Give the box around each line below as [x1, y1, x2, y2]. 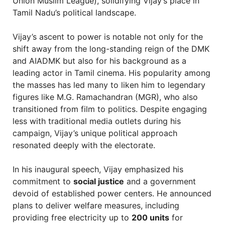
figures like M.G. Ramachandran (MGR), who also [13, 92, 198, 102]
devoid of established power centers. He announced [13, 188, 211, 198]
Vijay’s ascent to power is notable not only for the [13, 32, 203, 42]
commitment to [13, 176, 73, 186]
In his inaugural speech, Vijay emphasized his [13, 164, 183, 174]
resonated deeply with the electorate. [13, 140, 155, 150]
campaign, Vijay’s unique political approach [13, 128, 177, 138]
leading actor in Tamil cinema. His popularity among [13, 68, 210, 78]
